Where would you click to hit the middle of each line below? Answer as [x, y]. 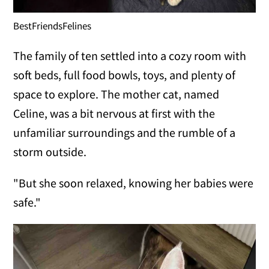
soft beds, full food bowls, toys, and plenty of [125, 75]
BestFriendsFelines [53, 26]
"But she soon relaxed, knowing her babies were [134, 183]
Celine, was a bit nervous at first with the [114, 113]
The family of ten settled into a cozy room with [130, 56]
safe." [27, 202]
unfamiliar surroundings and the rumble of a [125, 133]
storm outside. [50, 152]
